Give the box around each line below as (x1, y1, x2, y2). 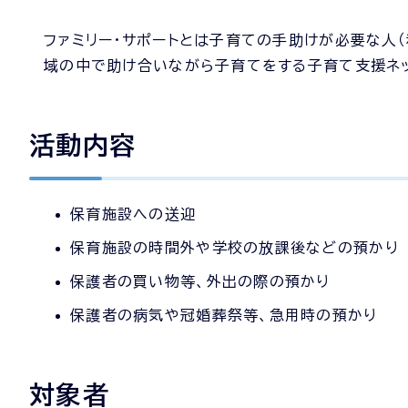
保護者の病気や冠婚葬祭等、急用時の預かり (70, 308, 378, 322)
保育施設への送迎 (70, 207, 197, 221)
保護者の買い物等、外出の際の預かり (70, 274, 331, 289)
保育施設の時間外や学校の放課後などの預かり (70, 240, 399, 255)
